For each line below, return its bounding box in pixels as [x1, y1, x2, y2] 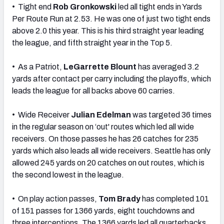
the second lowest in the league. [12, 170, 124, 179]
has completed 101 [140, 194, 209, 203]
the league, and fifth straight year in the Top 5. [12, 38, 172, 47]
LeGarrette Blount [63, 62, 136, 71]
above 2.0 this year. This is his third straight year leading [12, 26, 204, 35]
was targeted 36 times [131, 110, 211, 119]
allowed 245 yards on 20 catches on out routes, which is [12, 158, 204, 167]
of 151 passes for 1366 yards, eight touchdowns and [12, 206, 194, 215]
